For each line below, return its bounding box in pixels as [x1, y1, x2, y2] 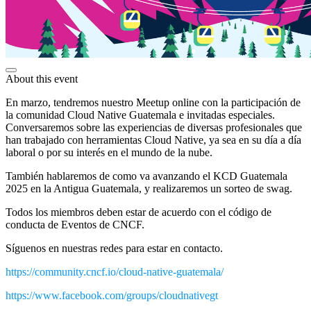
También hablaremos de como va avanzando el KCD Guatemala [6, 169, 287, 182]
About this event [6, 72, 78, 85]
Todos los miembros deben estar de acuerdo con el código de [6, 205, 271, 218]
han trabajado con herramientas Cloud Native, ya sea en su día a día [6, 133, 301, 146]
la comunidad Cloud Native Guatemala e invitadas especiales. [6, 108, 275, 121]
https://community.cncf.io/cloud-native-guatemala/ [6, 265, 224, 278]
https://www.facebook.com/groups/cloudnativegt [6, 289, 218, 301]
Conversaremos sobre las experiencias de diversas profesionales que [6, 121, 302, 133]
